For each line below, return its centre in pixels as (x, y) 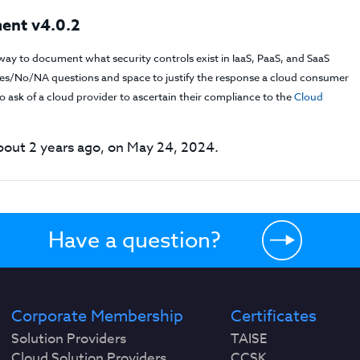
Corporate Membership (98, 316)
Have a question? (134, 239)
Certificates (273, 316)
